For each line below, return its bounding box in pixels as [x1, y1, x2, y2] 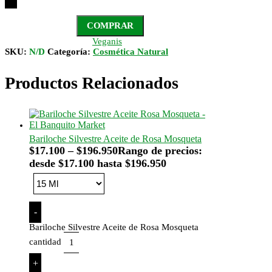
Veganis [92, 36, 122, 46]
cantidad [29, 236, 61, 246]
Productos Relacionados [5, 73, 178, 92]
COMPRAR [87, 20, 134, 30]
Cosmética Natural [93, 46, 168, 56]
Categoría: [47, 46, 93, 56]
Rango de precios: [118, 144, 202, 157]
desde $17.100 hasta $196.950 [29, 157, 166, 169]
